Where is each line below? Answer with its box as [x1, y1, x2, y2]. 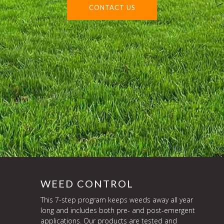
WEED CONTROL [40, 177, 133, 189]
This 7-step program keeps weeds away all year [40, 195, 193, 204]
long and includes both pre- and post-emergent [40, 205, 195, 215]
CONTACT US [88, 3, 135, 12]
